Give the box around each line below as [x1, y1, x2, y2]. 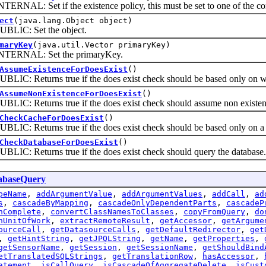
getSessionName [126, 242, 193, 252]
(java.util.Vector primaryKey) [33, 40, 170, 49]
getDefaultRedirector [145, 224, 240, 234]
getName [150, 233, 183, 243]
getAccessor [160, 216, 212, 225]
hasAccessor [202, 251, 255, 261]
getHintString [8, 233, 69, 243]
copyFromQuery [183, 207, 245, 216]
